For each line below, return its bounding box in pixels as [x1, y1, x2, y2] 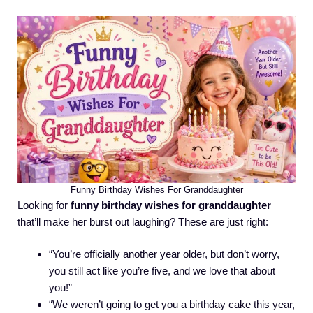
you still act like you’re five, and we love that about [49, 265, 275, 277]
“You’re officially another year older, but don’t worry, [49, 248, 279, 261]
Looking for [17, 198, 71, 211]
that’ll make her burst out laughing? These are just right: [17, 215, 268, 228]
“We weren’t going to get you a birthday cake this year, [49, 298, 295, 311]
